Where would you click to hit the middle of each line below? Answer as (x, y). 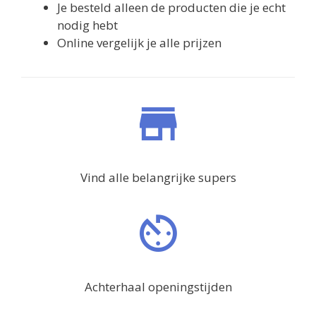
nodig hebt (87, 25)
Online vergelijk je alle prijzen (139, 42)
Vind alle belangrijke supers (158, 177)
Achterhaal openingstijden (158, 286)
